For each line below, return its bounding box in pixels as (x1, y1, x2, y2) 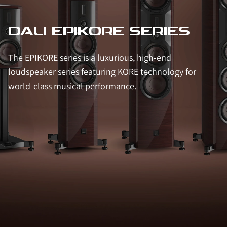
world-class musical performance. (8, 80, 136, 92)
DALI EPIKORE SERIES (8, 27, 190, 37)
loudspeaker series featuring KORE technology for (8, 66, 196, 78)
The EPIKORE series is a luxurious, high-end (8, 52, 171, 63)
